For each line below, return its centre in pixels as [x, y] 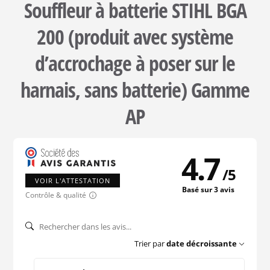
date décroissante [201, 244]
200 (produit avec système [135, 37]
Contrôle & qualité [56, 195]
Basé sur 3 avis [209, 189]
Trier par [149, 244]
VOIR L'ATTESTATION [73, 181]
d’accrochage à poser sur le [135, 64]
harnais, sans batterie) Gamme [135, 90]
